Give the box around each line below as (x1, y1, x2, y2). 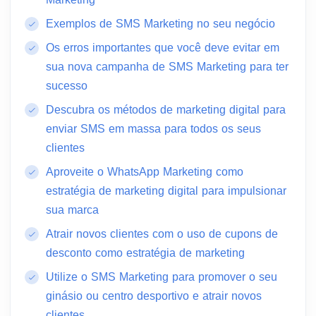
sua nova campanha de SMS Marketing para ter (46, 61, 288, 73)
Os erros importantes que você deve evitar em (46, 42, 279, 54)
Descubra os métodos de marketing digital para (46, 104, 286, 116)
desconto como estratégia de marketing (46, 247, 245, 259)
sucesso (46, 80, 87, 92)
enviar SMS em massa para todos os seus (46, 123, 261, 135)
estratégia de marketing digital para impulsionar (46, 185, 286, 197)
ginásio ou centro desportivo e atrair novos (46, 290, 262, 302)
